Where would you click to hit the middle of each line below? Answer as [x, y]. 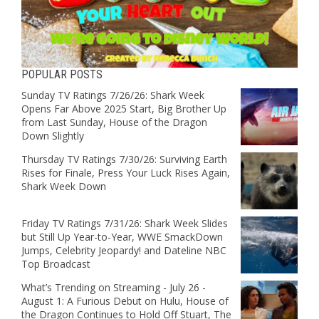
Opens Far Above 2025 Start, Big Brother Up [124, 109]
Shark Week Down [64, 187]
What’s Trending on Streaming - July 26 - [114, 288]
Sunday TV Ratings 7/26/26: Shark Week [113, 95]
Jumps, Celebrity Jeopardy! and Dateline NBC [124, 251]
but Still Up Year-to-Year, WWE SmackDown [122, 237]
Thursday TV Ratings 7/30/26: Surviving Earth [124, 159]
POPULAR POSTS [62, 75]
